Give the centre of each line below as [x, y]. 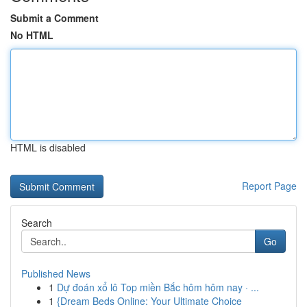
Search [37, 223]
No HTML [32, 35]
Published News [56, 273]
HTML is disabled [48, 147]
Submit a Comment [54, 18]
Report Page [269, 186]
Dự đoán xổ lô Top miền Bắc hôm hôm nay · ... [158, 287]
